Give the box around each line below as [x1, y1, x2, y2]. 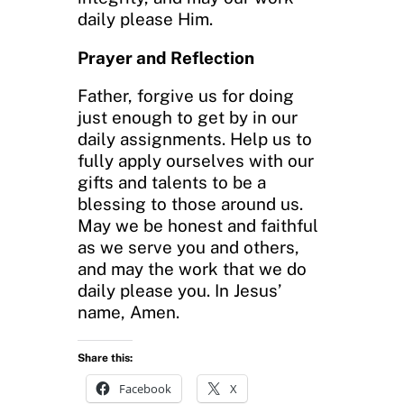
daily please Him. [78, 8, 213, 29]
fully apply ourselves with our [78, 151, 314, 171]
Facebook [119, 381, 171, 398]
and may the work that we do [78, 259, 307, 280]
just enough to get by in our [78, 107, 298, 128]
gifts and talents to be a [78, 172, 266, 193]
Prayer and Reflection [78, 47, 254, 68]
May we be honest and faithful [78, 216, 318, 236]
